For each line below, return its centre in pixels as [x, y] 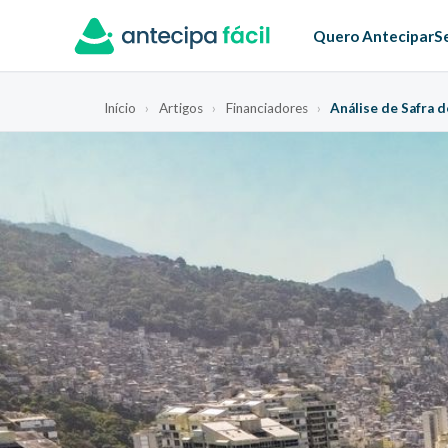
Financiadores [266, 107]
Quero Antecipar [373, 36]
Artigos [180, 107]
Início [120, 107]
